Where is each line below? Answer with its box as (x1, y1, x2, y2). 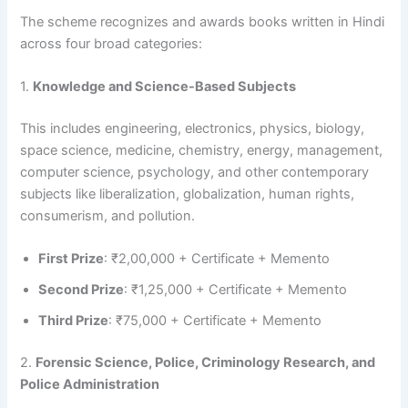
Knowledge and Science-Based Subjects (33, 78, 297, 96)
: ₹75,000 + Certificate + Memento (108, 312, 322, 330)
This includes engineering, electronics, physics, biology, (20, 119, 365, 137)
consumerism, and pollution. (20, 207, 196, 224)
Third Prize (38, 312, 109, 330)
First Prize (38, 250, 105, 268)
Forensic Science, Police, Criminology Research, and (36, 354, 376, 372)
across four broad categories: (20, 35, 203, 52)
